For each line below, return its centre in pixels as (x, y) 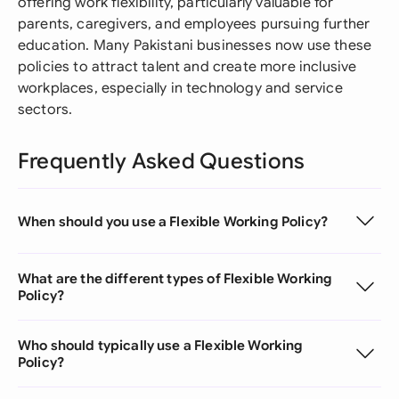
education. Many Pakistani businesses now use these (195, 45)
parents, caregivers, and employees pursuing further (194, 24)
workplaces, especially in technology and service (180, 88)
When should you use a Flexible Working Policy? (173, 221)
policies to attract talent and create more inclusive (187, 67)
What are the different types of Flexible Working (175, 278)
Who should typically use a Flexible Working (161, 345)
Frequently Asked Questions (162, 161)
